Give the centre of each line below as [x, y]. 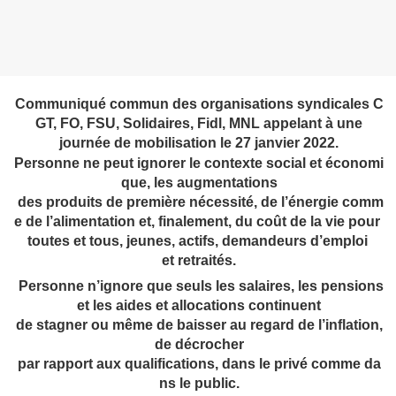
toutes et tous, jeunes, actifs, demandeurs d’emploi [199, 241]
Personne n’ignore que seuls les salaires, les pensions [199, 286]
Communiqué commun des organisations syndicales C [199, 104]
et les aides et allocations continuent [199, 306]
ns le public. [199, 384]
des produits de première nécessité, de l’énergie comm [199, 202]
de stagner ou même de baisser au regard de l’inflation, [199, 325]
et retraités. [199, 261]
